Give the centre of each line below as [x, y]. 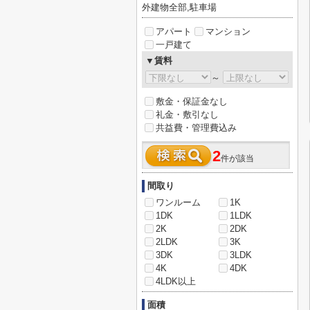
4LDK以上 [176, 281]
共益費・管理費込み [196, 128]
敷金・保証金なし [192, 101]
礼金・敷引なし [187, 115]
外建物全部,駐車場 [179, 7]
